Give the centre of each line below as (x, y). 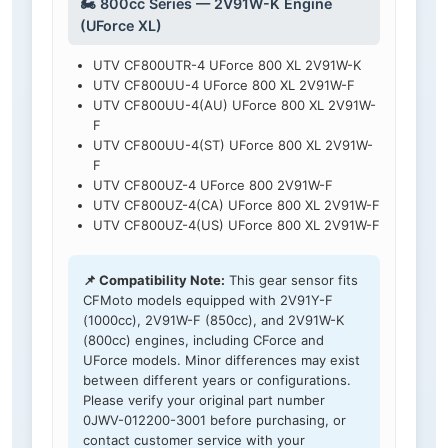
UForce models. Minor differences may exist (221, 360)
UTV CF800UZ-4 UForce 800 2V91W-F (213, 185)
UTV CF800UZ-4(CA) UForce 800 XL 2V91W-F (236, 205)
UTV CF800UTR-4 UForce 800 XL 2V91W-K (227, 65)
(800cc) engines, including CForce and (203, 340)
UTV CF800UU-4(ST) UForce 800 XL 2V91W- (233, 145)
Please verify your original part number (204, 400)
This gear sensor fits (291, 280)
